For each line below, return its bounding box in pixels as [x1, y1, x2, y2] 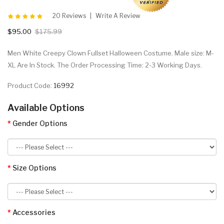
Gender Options [12, 119, 67, 128]
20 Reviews [52, 12, 86, 20]
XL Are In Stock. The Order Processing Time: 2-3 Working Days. [7, 61, 202, 69]
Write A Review [95, 12, 140, 20]
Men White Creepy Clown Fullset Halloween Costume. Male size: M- [7, 49, 214, 57]
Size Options [12, 163, 56, 172]
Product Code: [7, 81, 53, 90]
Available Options [7, 102, 84, 113]
